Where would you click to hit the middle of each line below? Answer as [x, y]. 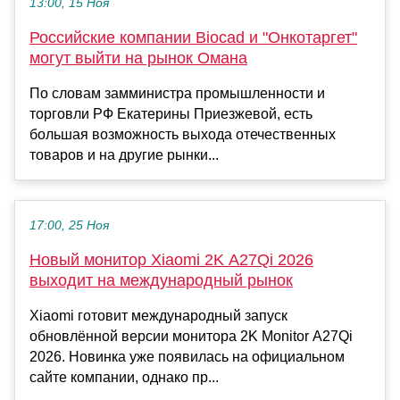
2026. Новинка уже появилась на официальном [187, 356]
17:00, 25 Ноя [69, 225]
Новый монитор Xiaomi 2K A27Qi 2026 [171, 259]
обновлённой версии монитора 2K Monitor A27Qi [191, 336]
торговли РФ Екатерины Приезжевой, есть [171, 113]
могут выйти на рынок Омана [138, 58]
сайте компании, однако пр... [124, 377]
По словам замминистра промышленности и [177, 93]
